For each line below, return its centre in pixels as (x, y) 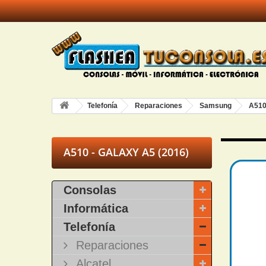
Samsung (216, 106)
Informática (96, 208)
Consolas (90, 190)
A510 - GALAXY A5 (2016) (126, 152)
